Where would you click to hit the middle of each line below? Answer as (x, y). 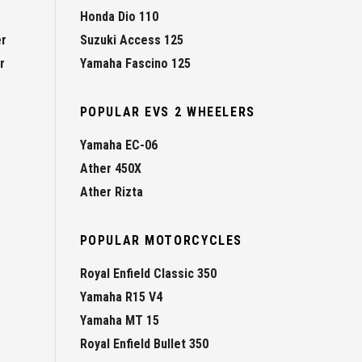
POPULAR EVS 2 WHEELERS (167, 112)
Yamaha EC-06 (118, 145)
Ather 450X (110, 168)
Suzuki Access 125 (131, 40)
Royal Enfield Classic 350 (148, 273)
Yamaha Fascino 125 (135, 63)
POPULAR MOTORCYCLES (161, 240)
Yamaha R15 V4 (121, 297)
